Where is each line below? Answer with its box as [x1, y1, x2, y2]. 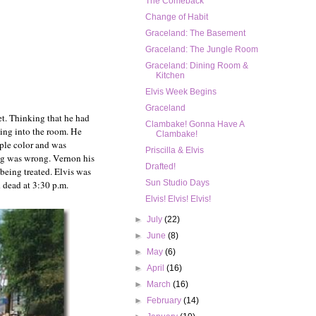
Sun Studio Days [145, 178, 209, 188]
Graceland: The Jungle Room [145, 44, 258, 55]
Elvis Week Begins [145, 87, 217, 97]
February [147, 296, 184, 306]
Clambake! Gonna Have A [145, 119, 244, 130]
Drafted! [145, 162, 176, 172]
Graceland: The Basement [145, 28, 245, 39]
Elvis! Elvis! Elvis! [145, 194, 211, 205]
